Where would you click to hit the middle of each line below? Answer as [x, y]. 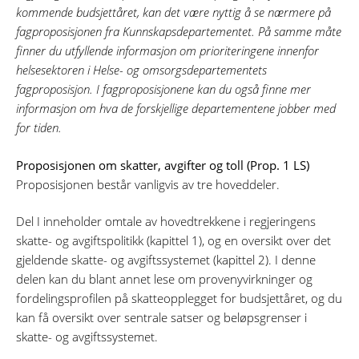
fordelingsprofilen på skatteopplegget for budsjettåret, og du [179, 298]
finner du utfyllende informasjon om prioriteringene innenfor [167, 51]
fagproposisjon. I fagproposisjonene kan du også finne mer [163, 89]
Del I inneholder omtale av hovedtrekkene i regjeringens [166, 222]
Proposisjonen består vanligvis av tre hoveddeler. [148, 184]
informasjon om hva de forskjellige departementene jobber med [176, 109]
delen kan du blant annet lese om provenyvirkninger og [164, 279]
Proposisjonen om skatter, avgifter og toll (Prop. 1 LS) [163, 165]
